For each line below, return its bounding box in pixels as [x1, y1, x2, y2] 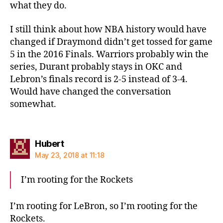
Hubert [35, 138, 64, 149]
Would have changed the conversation [10, 86, 171, 98]
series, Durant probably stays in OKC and [10, 61, 182, 73]
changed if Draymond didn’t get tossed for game [10, 36, 213, 48]
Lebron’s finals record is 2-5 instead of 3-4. [10, 73, 188, 85]
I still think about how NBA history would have [10, 23, 207, 35]
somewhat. [10, 98, 56, 110]
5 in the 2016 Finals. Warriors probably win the [10, 48, 209, 60]
